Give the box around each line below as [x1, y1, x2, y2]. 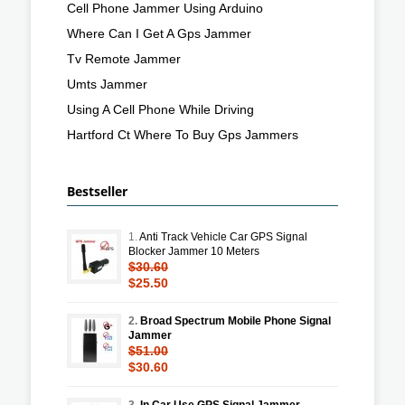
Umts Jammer [67, 76, 147, 91]
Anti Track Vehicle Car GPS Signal [139, 230, 307, 243]
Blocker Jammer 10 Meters [128, 244, 259, 258]
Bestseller [67, 182, 127, 200]
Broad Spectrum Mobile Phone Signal [140, 314, 331, 327]
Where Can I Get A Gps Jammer [67, 25, 251, 41]
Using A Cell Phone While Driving [67, 101, 254, 117]
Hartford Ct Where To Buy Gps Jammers [67, 127, 298, 142]
